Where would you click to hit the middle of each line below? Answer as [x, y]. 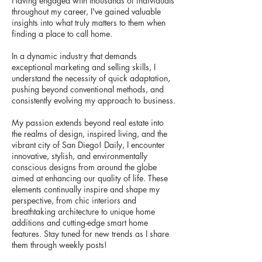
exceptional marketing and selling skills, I [84, 67]
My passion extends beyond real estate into [88, 123]
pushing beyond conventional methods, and [88, 89]
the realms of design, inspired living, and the [89, 134]
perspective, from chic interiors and [74, 200]
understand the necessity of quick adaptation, [91, 78]
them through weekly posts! [59, 245]
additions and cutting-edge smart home [80, 223]
